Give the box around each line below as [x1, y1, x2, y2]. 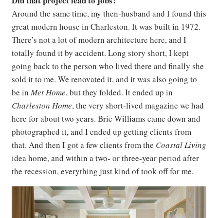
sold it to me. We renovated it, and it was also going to [12, 73, 197, 85]
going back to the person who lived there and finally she [12, 60, 204, 72]
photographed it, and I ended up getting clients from [12, 126, 191, 138]
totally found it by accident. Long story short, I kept [12, 47, 189, 59]
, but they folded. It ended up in [66, 87, 173, 98]
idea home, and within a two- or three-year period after [12, 152, 199, 164]
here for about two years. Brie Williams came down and [12, 113, 200, 125]
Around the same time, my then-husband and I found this [12, 8, 206, 19]
